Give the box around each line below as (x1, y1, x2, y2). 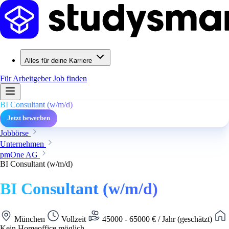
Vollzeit (59, 214, 88, 223)
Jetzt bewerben (7, 114, 50, 122)
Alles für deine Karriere (25, 57, 92, 64)
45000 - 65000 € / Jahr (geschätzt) (100, 214, 214, 223)
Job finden (53, 74, 87, 83)
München (12, 214, 47, 223)
